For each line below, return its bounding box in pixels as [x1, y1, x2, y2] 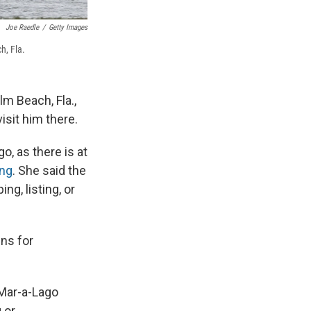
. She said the [12, 162, 86, 178]
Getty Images [49, 22, 87, 32]
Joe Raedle [6, 22, 39, 32]
